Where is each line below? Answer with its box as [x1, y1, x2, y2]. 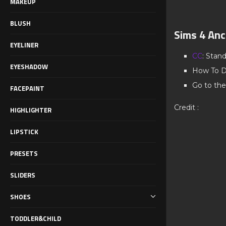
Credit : [174, 103, 199, 112]
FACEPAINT [10, 83, 44, 93]
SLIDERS [10, 169, 35, 180]
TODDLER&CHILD [10, 213, 61, 223]
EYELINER [10, 39, 38, 50]
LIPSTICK [10, 126, 38, 137]
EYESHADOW [10, 61, 48, 72]
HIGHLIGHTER [10, 104, 51, 115]
